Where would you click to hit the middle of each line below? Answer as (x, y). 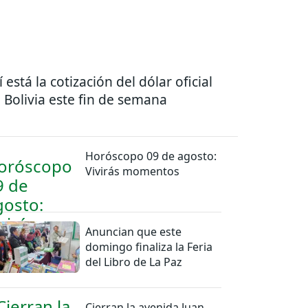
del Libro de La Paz (134, 262)
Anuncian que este (134, 231)
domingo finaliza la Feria (149, 246)
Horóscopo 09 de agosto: (151, 156)
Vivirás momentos (133, 171)
